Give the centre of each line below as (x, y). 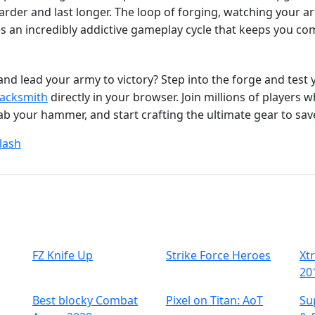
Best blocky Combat (85, 301)
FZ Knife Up (63, 256)
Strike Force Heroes (218, 256)
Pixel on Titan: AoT (214, 301)
